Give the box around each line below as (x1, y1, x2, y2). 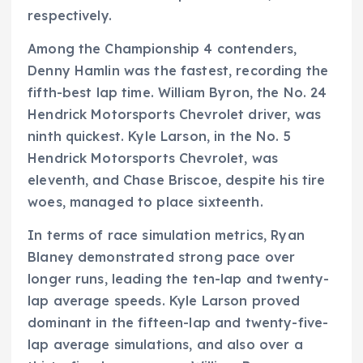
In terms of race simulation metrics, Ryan (28, 227, 305, 244)
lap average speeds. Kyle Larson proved (28, 293, 301, 310)
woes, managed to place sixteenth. (28, 194, 263, 211)
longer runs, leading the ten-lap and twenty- (28, 271, 330, 288)
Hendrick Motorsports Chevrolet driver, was (28, 106, 321, 123)
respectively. (28, 7, 112, 24)
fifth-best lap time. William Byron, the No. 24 (28, 84, 327, 101)
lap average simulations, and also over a (28, 336, 303, 353)
